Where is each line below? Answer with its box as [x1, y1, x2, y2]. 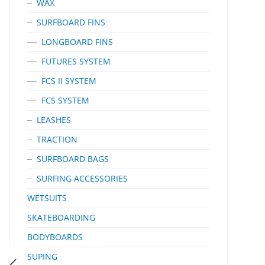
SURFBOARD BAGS [37, 153, 109, 164]
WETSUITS [27, 192, 67, 203]
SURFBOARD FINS [37, 17, 105, 28]
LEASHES [37, 114, 71, 125]
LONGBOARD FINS [41, 36, 113, 47]
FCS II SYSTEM [41, 75, 96, 86]
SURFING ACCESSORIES [37, 173, 128, 184]
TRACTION [37, 134, 77, 145]
